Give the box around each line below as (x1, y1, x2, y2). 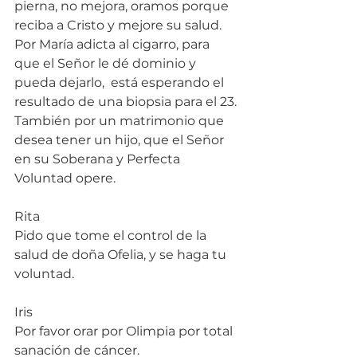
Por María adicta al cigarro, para (14, 36, 213, 52)
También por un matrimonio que (14, 112, 227, 128)
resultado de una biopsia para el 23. (14, 93, 237, 109)
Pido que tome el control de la (14, 227, 210, 243)
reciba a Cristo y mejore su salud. (14, 17, 222, 33)
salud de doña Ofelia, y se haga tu (14, 246, 229, 262)
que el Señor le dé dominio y (14, 55, 199, 71)
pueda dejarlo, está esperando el (14, 74, 227, 90)
